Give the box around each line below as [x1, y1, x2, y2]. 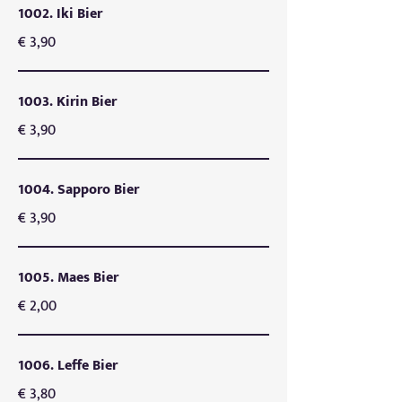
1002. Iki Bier [18, 2, 102, 26]
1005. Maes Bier [18, 266, 118, 290]
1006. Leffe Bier [18, 354, 118, 378]
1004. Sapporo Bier [18, 178, 139, 202]
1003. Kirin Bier [18, 90, 117, 114]
